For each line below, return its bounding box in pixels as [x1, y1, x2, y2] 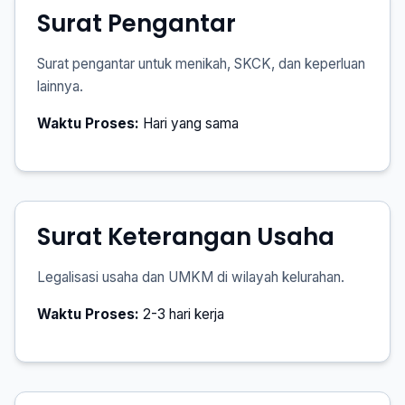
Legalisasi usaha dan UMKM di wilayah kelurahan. [37, 268, 344, 286]
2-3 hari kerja [139, 306, 224, 323]
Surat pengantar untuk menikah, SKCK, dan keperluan [37, 55, 365, 72]
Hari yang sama [139, 115, 239, 132]
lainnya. [37, 78, 83, 95]
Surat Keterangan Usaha [37, 221, 334, 253]
